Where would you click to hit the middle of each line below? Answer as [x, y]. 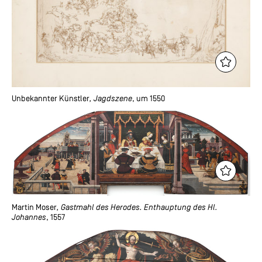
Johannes [29, 218]
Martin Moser [34, 208]
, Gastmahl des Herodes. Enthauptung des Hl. [137, 208]
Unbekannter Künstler [51, 99]
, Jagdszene [111, 99]
